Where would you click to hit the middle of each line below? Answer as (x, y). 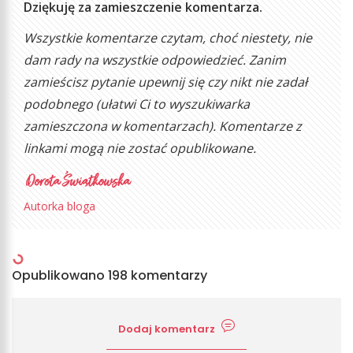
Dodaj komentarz (167, 329)
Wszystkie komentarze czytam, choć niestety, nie (168, 38)
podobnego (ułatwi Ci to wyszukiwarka (137, 104)
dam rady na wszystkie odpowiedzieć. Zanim (155, 60)
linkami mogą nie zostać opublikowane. (140, 149)
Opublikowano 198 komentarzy (110, 276)
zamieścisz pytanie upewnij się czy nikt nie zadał (165, 82)
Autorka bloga (59, 206)
